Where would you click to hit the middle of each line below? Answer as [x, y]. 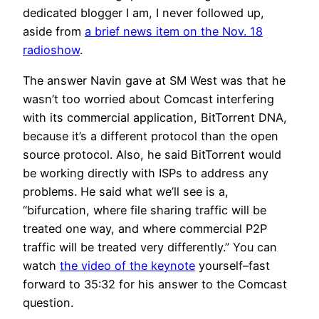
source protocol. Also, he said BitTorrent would [152, 154]
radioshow [51, 50]
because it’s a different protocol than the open [151, 136]
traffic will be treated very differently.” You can [150, 247]
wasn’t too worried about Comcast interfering [148, 99]
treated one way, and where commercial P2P [145, 228]
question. [48, 302]
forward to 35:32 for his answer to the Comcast [155, 284]
